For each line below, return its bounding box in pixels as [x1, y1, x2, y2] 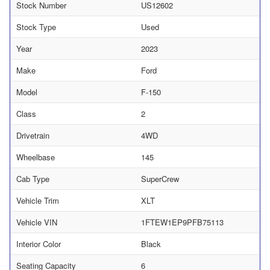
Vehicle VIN [16, 216, 57, 228]
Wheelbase [16, 151, 55, 163]
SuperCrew [141, 173, 179, 185]
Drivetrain [16, 130, 49, 142]
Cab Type [16, 173, 49, 185]
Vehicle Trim [16, 195, 59, 207]
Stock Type [16, 21, 56, 33]
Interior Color [16, 238, 61, 250]
